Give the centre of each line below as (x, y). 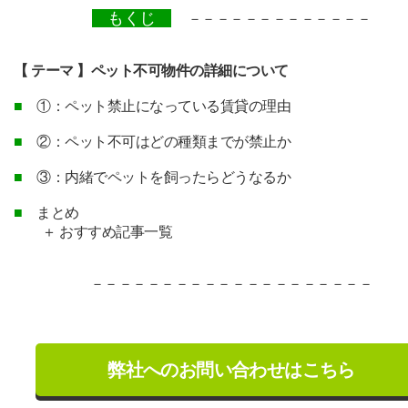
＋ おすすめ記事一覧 (93, 232)
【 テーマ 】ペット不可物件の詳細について (151, 71)
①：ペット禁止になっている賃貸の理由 (157, 106)
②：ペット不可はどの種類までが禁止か (157, 142)
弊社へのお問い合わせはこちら (231, 370)
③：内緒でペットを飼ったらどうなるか (157, 177)
